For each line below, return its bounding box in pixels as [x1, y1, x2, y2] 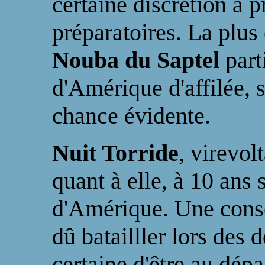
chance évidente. [52, 102, 211, 129]
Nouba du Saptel [52, 47, 225, 73]
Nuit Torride [52, 140, 179, 166]
